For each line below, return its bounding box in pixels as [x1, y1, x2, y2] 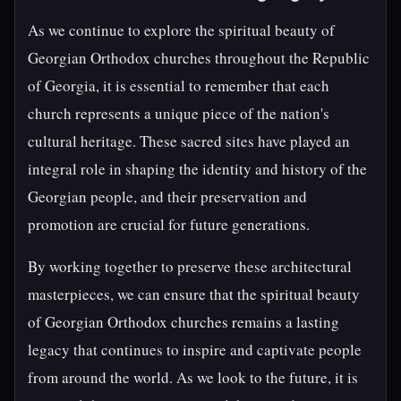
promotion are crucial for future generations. [28, 214, 310, 235]
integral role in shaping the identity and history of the [28, 158, 367, 179]
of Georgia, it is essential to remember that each [28, 75, 329, 96]
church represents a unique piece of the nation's [28, 103, 329, 124]
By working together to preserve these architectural [28, 256, 352, 277]
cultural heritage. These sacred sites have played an [28, 131, 350, 151]
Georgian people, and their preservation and [28, 186, 307, 207]
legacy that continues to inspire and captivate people [28, 339, 362, 360]
